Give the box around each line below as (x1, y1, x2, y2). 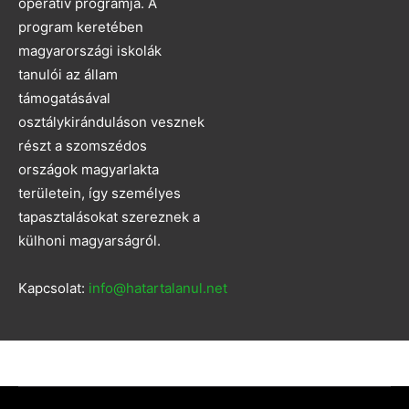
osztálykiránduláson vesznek (18, 113, 204, 131)
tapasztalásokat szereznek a (18, 208, 200, 226)
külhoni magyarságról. (18, 232, 161, 250)
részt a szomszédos (18, 137, 147, 155)
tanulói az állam (18, 66, 118, 84)
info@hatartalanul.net (89, 279, 227, 298)
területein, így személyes (18, 184, 181, 203)
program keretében (18, 18, 143, 37)
